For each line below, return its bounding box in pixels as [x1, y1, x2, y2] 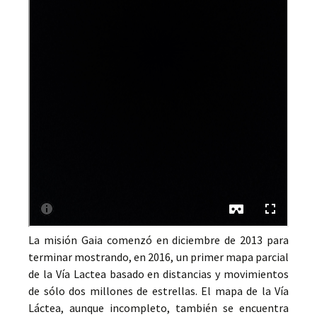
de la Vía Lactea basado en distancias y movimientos [28, 267, 289, 281]
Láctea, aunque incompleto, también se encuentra [28, 301, 289, 315]
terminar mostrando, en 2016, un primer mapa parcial [28, 250, 289, 264]
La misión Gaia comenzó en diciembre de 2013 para [28, 233, 289, 247]
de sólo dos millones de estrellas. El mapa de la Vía [28, 284, 289, 298]
